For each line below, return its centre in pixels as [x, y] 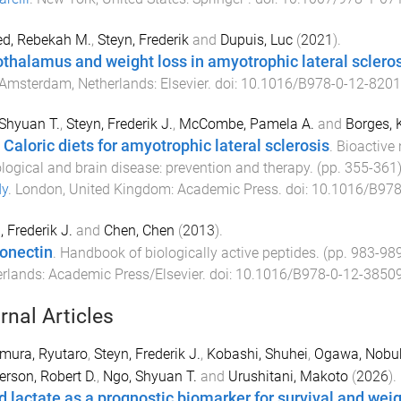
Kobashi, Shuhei [257, 354]
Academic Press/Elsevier [125, 275]
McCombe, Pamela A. [246, 124]
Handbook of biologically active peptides [188, 253]
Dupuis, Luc [256, 39]
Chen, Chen [139, 231]
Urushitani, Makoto [288, 376]
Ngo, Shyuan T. [149, 376]
